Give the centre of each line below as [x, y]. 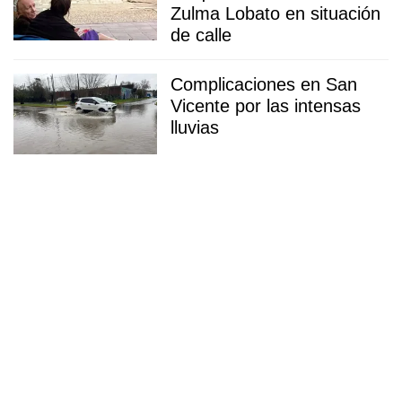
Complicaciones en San [264, 85]
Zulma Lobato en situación [275, 14]
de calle [201, 35]
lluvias [195, 128]
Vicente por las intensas [266, 106]
